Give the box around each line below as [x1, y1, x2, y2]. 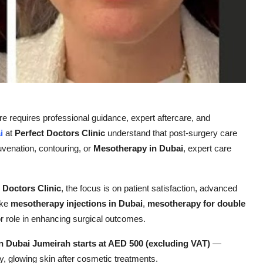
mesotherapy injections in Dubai [11, 198, 143, 209]
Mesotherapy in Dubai [93, 143, 183, 154]
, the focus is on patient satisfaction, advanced [61, 183, 237, 194]
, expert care [183, 143, 231, 154]
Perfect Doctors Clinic [15, 128, 105, 139]
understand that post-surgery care [105, 128, 237, 139]
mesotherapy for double [147, 198, 245, 209]
